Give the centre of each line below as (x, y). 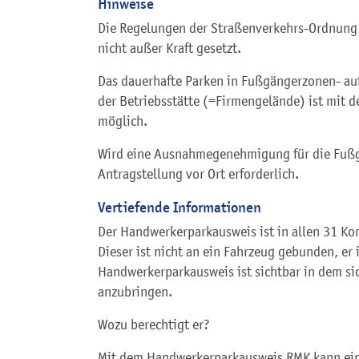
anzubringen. (135, 291)
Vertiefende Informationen (179, 207)
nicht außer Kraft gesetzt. (169, 48)
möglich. (123, 121)
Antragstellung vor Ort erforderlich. (198, 173)
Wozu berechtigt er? (154, 324)
